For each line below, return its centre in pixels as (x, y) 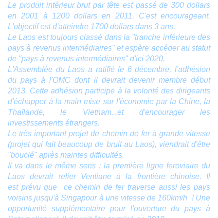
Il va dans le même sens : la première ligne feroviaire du (109, 166)
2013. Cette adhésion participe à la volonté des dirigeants (109, 91)
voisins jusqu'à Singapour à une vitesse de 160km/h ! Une (109, 198)
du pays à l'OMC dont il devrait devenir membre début (109, 80)
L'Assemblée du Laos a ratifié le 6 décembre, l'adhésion (109, 70)
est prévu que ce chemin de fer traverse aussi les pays (109, 187)
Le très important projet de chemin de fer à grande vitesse (109, 134)
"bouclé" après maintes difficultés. (66, 155)
